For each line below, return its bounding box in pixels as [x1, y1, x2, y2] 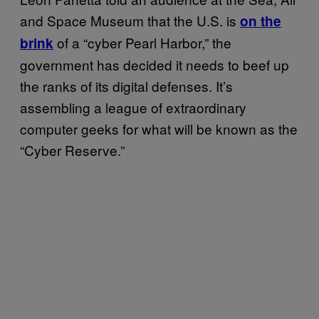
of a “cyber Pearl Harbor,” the [53, 32, 231, 52]
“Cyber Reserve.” [20, 140, 125, 159]
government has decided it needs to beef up [20, 54, 289, 74]
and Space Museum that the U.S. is [20, 10, 240, 30]
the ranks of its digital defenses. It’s [20, 75, 233, 95]
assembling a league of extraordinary [20, 97, 246, 117]
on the [240, 11, 281, 31]
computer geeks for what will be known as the [20, 118, 298, 138]
